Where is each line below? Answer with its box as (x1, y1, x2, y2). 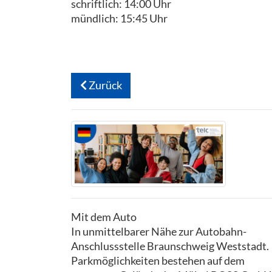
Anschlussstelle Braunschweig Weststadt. (71, 239, 269, 253)
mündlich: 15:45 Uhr (71, 11, 168, 25)
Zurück (86, 78, 122, 92)
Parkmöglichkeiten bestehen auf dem (71, 253, 245, 267)
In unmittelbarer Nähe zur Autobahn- (71, 224, 246, 238)
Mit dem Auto (71, 209, 137, 223)
